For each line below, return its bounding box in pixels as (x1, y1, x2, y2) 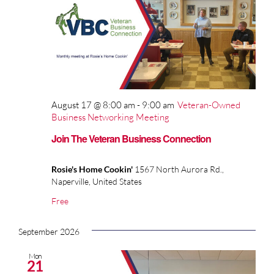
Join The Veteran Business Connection (51, 131, 211, 146)
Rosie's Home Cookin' (51, 164, 135, 175)
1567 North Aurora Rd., (135, 164, 224, 175)
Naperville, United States (51, 176, 142, 187)
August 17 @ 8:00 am (51, 99, 135, 111)
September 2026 (18, 226, 80, 237)
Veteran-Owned (177, 99, 240, 111)
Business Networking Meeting (51, 111, 169, 124)
